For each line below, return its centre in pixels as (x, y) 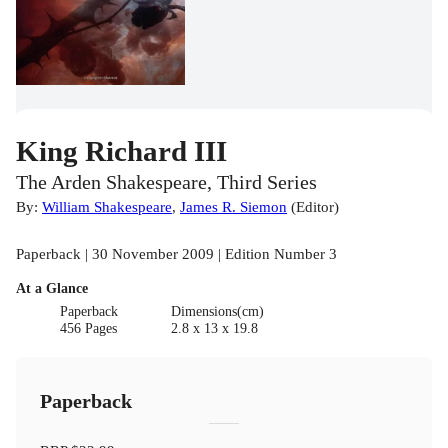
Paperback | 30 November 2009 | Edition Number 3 (176, 253)
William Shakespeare (107, 206)
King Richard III (121, 150)
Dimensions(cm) (217, 311)
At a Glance (52, 288)
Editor (315, 206)
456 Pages (89, 328)
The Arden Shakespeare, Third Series (166, 182)
